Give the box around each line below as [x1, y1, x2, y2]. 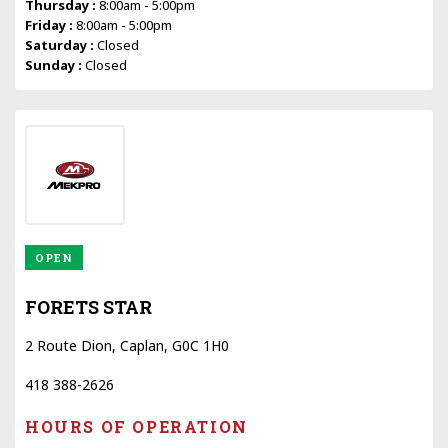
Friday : [25, 15, 76, 34]
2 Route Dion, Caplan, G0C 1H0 [25, 335, 229, 355]
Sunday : [25, 55, 85, 74]
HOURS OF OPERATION [25, 415, 248, 437]
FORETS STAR [25, 294, 152, 319]
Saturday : [25, 35, 97, 54]
